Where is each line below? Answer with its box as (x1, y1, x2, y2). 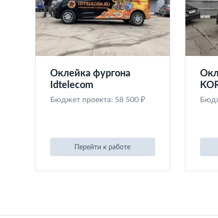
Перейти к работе (74, 144, 131, 151)
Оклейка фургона (50, 69, 130, 78)
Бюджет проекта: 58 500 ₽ (50, 96, 145, 104)
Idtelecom (50, 80, 93, 90)
